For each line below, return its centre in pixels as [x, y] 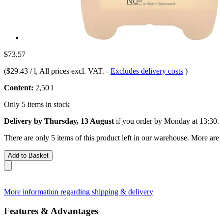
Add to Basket [28, 155]
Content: [19, 87]
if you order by [139, 121]
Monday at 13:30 [191, 121]
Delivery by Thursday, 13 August [59, 121]
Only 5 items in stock [37, 104]
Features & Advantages [51, 211]
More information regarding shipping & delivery [79, 192]
